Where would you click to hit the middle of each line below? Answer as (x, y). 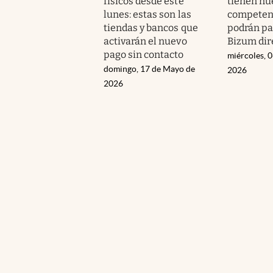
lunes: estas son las (147, 14)
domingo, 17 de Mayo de (149, 69)
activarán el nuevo (145, 41)
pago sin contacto (144, 54)
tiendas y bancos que (151, 27)
